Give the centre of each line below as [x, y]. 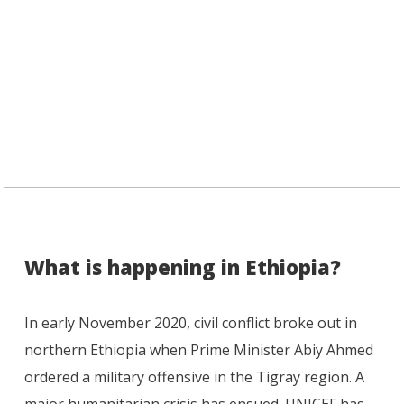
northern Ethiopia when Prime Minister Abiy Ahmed [198, 350]
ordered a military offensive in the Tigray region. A [194, 377]
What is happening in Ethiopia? [182, 267]
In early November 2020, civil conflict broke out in [190, 323]
